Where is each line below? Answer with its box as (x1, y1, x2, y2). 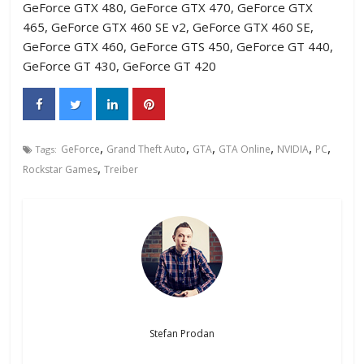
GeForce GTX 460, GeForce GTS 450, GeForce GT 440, (23, 38, 334, 54)
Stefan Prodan (149, 327, 214, 340)
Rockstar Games (23, 162, 98, 176)
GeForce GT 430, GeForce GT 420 (23, 58, 217, 74)
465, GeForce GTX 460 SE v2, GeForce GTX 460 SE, (23, 19, 314, 35)
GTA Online (219, 142, 271, 156)
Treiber (104, 162, 139, 176)
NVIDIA (277, 142, 310, 156)
